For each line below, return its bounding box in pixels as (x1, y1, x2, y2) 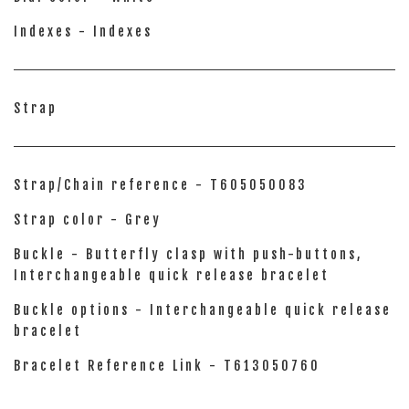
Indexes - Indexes (14, 24, 152, 39)
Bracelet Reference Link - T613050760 (14, 358, 320, 373)
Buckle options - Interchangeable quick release (14, 302, 392, 318)
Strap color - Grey (14, 212, 162, 227)
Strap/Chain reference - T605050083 (14, 177, 308, 193)
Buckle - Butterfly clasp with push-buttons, (14, 246, 362, 262)
